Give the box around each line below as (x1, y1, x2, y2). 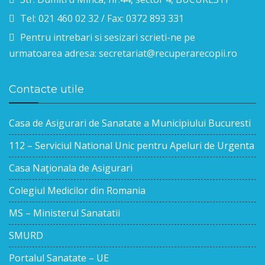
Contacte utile (9, 83, 84, 96)
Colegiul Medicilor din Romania (9, 184, 146, 197)
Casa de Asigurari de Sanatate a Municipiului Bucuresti (9, 117, 251, 130)
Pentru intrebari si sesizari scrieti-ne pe (20, 31, 195, 44)
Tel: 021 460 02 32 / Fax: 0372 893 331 (20, 12, 184, 25)
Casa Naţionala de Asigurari (9, 161, 132, 174)
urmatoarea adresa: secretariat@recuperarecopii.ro (9, 47, 237, 60)
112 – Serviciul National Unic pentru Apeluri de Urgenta (9, 139, 254, 152)
